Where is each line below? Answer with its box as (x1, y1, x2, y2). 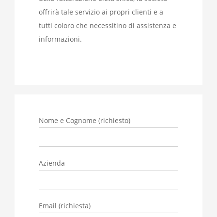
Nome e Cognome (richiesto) (39, 116, 130, 125)
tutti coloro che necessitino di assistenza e (39, 21, 176, 31)
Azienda (39, 158, 65, 168)
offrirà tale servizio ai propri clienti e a (39, 7, 163, 17)
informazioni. (39, 34, 82, 44)
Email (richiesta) (39, 201, 91, 211)
